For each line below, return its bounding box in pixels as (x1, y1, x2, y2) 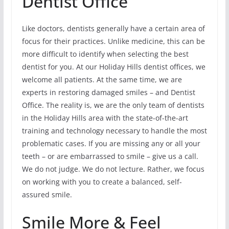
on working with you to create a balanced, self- (21, 176, 182, 187)
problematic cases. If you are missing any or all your (21, 138, 200, 148)
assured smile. (21, 189, 72, 199)
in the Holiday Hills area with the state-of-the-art (21, 112, 188, 123)
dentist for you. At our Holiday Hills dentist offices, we (21, 61, 205, 72)
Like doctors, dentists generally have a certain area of (21, 23, 205, 33)
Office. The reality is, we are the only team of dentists (21, 100, 204, 110)
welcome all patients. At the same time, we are (21, 74, 182, 84)
